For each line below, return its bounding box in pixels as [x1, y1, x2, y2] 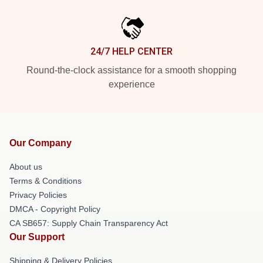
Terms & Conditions [9, 176, 82, 186]
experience [108, 79, 155, 89]
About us [9, 161, 42, 171]
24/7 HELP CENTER [90, 45, 173, 57]
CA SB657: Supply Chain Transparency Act [9, 218, 168, 228]
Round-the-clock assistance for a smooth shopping [26, 65, 237, 75]
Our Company [9, 137, 72, 148]
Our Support [9, 231, 65, 242]
